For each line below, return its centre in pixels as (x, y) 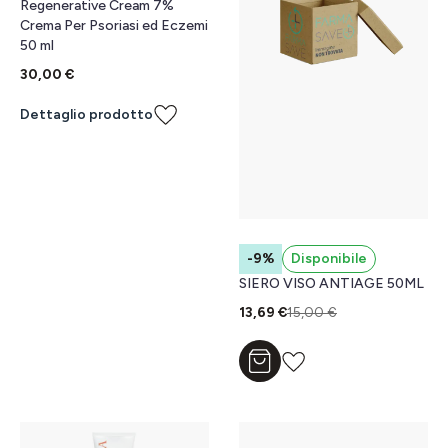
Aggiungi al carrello (322, 367)
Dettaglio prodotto (86, 114)
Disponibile (329, 259)
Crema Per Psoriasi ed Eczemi (114, 26)
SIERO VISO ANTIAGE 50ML (331, 284)
